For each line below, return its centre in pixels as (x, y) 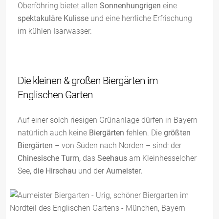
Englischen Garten (55, 95)
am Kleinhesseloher (163, 158)
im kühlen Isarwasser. (55, 31)
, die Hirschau (54, 171)
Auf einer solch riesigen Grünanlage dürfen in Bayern (108, 120)
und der (92, 171)
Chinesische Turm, (50, 158)
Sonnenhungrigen (130, 6)
